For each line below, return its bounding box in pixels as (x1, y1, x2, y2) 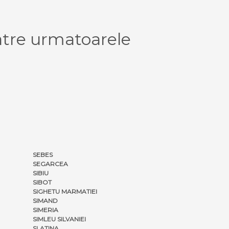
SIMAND (33, 196, 58, 204)
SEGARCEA (33, 159, 68, 168)
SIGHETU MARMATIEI (33, 187, 97, 195)
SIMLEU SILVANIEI (33, 215, 86, 223)
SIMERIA (33, 205, 58, 214)
